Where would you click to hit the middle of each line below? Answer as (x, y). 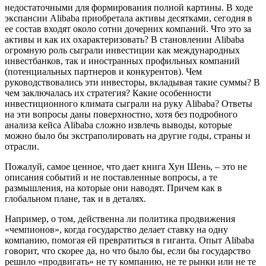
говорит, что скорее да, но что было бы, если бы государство (128, 251)
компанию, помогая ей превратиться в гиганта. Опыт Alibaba (129, 240)
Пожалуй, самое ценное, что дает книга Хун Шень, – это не (126, 166)
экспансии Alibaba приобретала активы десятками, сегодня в (129, 18)
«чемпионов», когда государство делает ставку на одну (116, 229)
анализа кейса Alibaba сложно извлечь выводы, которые (118, 125)
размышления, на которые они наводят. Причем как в (113, 188)
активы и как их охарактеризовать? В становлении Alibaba (124, 39)
